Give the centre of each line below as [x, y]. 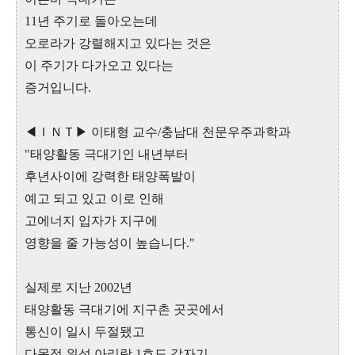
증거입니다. [58, 88]
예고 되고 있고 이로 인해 [94, 199]
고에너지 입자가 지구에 [91, 221]
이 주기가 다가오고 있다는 [99, 66]
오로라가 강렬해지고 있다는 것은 [118, 44]
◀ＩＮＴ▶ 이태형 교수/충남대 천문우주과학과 [158, 132]
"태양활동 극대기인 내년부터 [107, 155]
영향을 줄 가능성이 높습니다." [110, 243]
